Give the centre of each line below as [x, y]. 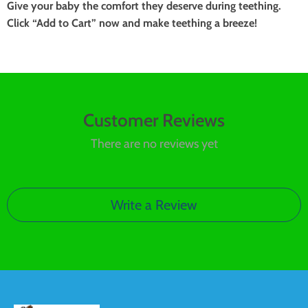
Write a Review [154, 205]
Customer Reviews [154, 120]
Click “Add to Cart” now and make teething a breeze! [132, 23]
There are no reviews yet [154, 144]
